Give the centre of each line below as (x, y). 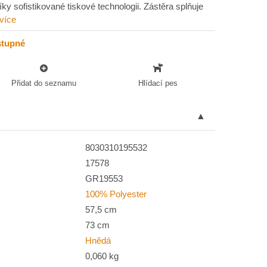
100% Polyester (116, 194)
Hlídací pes (158, 83)
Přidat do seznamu (44, 83)
